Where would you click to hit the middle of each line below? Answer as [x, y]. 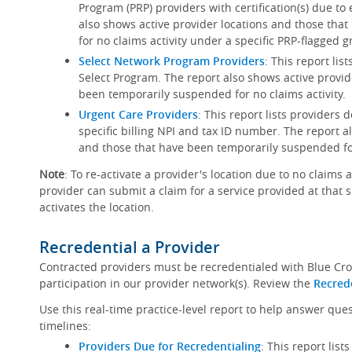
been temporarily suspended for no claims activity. [213, 94]
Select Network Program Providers [171, 61]
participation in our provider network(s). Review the [176, 283]
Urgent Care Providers [138, 114]
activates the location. [96, 207]
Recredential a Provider [129, 247]
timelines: [65, 326]
